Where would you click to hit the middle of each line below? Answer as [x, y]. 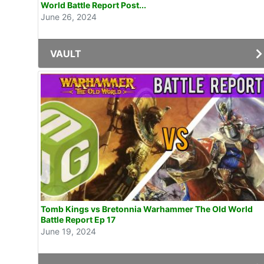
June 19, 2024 [68, 231]
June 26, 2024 [69, 17]
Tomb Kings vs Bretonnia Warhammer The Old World [147, 209]
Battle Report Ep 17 [78, 219]
